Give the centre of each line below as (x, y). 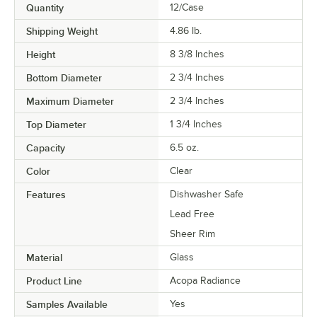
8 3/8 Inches (197, 54)
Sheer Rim (192, 234)
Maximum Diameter (70, 102)
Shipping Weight (62, 31)
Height (41, 55)
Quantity (45, 8)
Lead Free (192, 214)
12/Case (187, 8)
